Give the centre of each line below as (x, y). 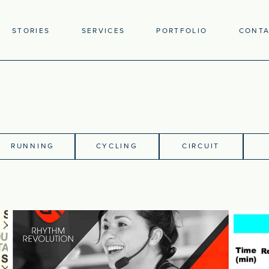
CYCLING (117, 146)
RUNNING (33, 146)
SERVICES (103, 31)
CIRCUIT (201, 146)
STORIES (31, 31)
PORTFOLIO (182, 31)
